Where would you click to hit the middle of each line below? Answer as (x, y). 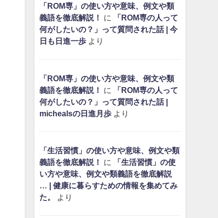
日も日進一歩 (63, 41)
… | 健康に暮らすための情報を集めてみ (108, 185)
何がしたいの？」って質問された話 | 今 (108, 29)
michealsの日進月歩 (75, 113)
